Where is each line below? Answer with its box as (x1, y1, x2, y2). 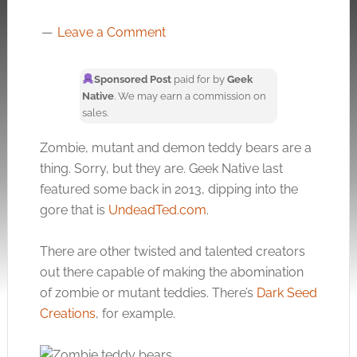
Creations (39, 306, 96, 321)
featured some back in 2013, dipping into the (39, 182, 298, 197)
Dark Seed (256, 285, 317, 300)
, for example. (95, 306, 175, 321)
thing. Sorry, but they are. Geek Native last (39, 161, 283, 176)
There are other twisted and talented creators (39, 244, 305, 259)
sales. (82, 107, 109, 119)
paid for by (171, 73, 228, 85)
